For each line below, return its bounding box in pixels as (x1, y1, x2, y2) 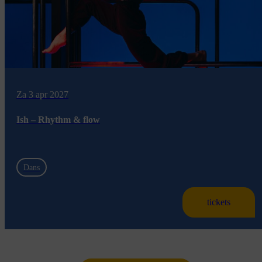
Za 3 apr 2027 (16, 89, 68, 100)
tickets (207, 196, 230, 207)
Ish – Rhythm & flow (16, 114, 100, 125)
